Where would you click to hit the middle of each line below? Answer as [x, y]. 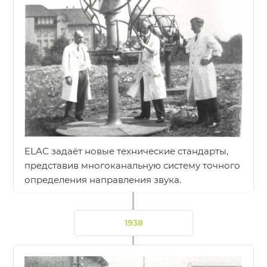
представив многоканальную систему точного [133, 165]
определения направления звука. [103, 179]
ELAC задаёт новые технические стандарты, [127, 151]
